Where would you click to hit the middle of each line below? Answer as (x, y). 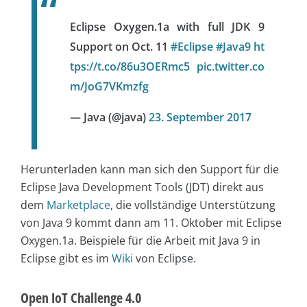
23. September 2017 (200, 117)
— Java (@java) (109, 117)
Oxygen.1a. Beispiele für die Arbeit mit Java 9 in (140, 240)
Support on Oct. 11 (120, 46)
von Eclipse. (164, 258)
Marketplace (78, 205)
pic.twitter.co (231, 66)
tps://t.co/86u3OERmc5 (130, 66)
